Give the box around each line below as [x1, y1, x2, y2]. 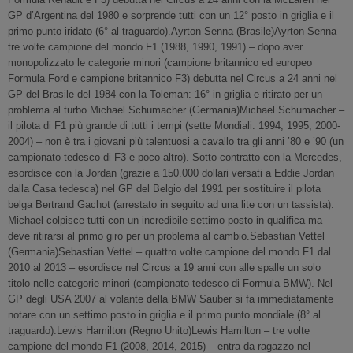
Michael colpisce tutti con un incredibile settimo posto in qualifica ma [8, 214, 322, 226]
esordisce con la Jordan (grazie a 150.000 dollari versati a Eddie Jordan [8, 167, 334, 179]
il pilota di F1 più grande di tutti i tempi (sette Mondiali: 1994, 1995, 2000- [8, 120, 340, 132]
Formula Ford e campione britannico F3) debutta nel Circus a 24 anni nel [8, 72, 337, 84]
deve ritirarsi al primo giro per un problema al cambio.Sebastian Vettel [8, 230, 325, 242]
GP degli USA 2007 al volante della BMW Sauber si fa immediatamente [8, 293, 333, 305]
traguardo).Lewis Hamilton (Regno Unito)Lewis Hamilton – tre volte [8, 325, 310, 336]
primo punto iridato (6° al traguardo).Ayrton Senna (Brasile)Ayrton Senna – [8, 25, 345, 37]
